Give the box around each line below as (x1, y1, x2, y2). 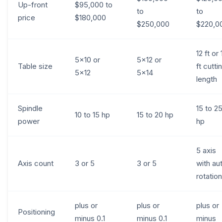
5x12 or (137, 55, 162, 64)
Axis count (18, 159, 54, 168)
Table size (18, 61, 53, 71)
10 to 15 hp (75, 110, 110, 119)
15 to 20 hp (137, 110, 173, 119)
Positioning (18, 207, 55, 217)
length (196, 74, 217, 84)
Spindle (18, 104, 43, 113)
